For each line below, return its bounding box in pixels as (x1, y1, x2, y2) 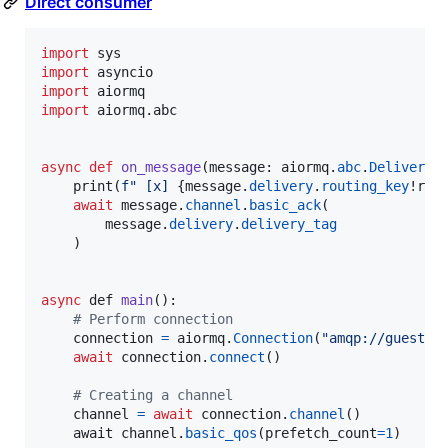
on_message (121, 159, 201, 176)
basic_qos (185, 425, 257, 442)
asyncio (97, 64, 153, 81)
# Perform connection (73, 311, 233, 328)
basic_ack (249, 197, 321, 214)
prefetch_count (265, 425, 377, 442)
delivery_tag (241, 216, 337, 233)
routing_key (321, 178, 409, 195)
